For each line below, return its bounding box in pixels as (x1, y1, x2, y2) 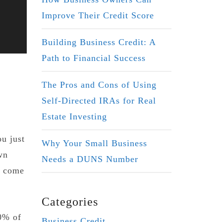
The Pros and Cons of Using (41, 79, 157, 90)
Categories (41, 195, 98, 208)
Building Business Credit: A (41, 37, 156, 47)
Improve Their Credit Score (41, 10, 154, 20)
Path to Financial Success (41, 53, 146, 63)
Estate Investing (41, 111, 107, 121)
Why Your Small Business (41, 138, 147, 148)
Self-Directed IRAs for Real (41, 95, 156, 106)
